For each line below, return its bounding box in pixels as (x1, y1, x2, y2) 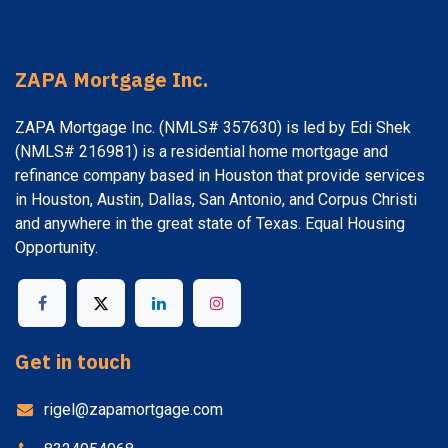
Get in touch (15, 348, 131, 376)
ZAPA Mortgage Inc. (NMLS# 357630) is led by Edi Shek (15, 118, 411, 138)
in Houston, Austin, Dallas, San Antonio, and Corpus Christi (15, 190, 417, 210)
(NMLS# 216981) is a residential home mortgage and (15, 142, 388, 162)
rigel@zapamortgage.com (43, 400, 223, 420)
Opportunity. (15, 238, 98, 258)
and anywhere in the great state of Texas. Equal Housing (15, 214, 405, 234)
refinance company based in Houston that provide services (15, 166, 425, 186)
